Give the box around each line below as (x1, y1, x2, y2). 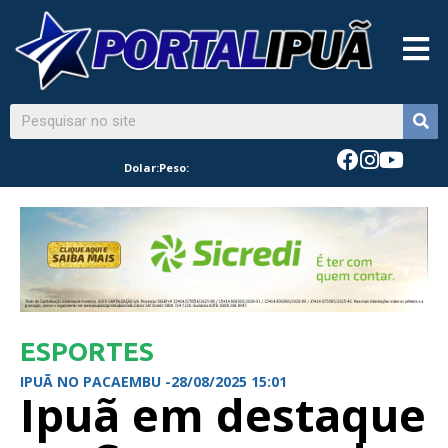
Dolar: (124, 160, 160, 176)
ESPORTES (20, 336, 154, 366)
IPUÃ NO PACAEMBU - (20, 371, 171, 391)
